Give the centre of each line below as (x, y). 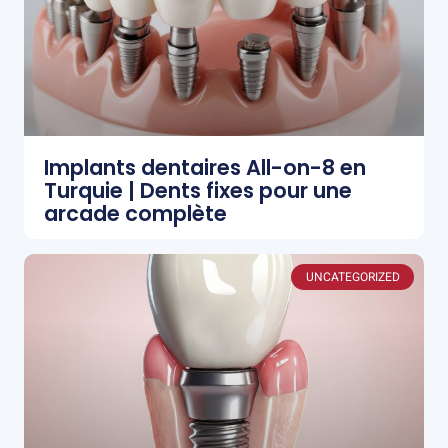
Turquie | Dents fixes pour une (198, 191)
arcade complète (135, 214)
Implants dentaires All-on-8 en (205, 168)
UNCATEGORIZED (352, 277)
